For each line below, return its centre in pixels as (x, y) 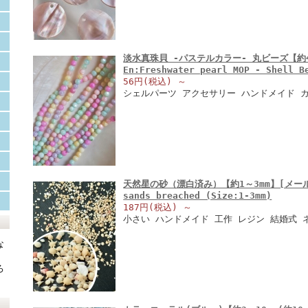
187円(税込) (153, 207)
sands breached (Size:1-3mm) (198, 196)
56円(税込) (151, 81)
